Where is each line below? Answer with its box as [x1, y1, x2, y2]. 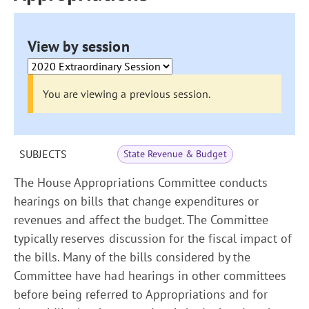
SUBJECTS [19, 147, 67, 161]
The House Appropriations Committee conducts [14, 175, 268, 190]
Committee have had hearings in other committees [14, 268, 287, 283]
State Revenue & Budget [123, 148, 227, 160]
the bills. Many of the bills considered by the [14, 249, 251, 265]
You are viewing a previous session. [43, 87, 210, 101]
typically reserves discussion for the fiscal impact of [14, 230, 292, 246]
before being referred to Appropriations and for [14, 286, 268, 302]
